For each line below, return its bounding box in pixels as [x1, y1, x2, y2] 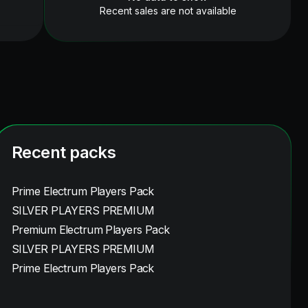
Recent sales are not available [99, 5, 236, 16]
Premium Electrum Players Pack [12, 223, 170, 236]
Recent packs [12, 142, 116, 162]
